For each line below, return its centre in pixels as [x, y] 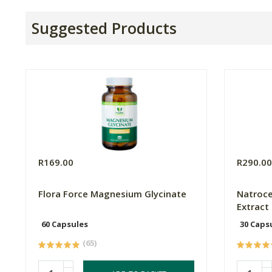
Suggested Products [104, 28]
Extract [253, 206]
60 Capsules [65, 224]
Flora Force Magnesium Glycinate [112, 194]
